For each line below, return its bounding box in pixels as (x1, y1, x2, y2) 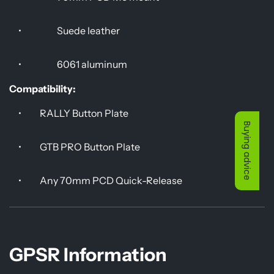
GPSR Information (9, 243, 167, 266)
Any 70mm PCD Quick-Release (40, 174, 182, 187)
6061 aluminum (57, 57, 127, 70)
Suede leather (57, 24, 120, 37)
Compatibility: (9, 82, 76, 95)
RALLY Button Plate (40, 106, 128, 119)
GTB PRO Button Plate (40, 140, 140, 153)
